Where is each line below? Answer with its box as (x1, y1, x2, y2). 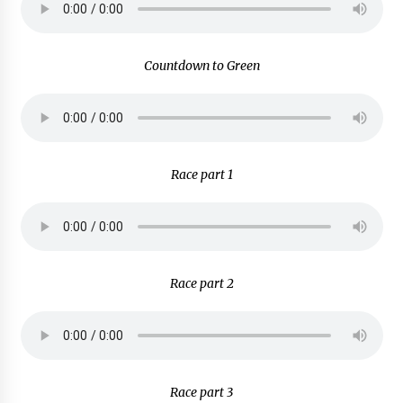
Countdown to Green (143, 58, 260, 75)
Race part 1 (170, 166, 233, 184)
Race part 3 (170, 384, 233, 401)
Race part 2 (169, 275, 234, 292)
